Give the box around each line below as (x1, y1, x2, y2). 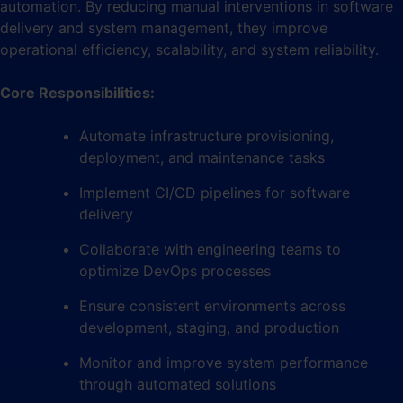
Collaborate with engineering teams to (79, 239, 341, 258)
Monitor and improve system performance (79, 353, 368, 372)
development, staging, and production (79, 318, 339, 336)
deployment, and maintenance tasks (79, 148, 325, 166)
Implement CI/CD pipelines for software (79, 183, 350, 201)
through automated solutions (79, 374, 276, 393)
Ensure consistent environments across (79, 296, 345, 315)
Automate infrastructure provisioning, (79, 126, 334, 145)
